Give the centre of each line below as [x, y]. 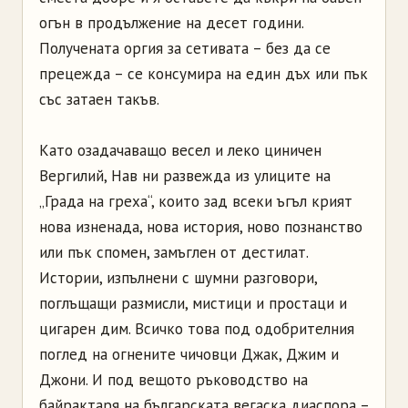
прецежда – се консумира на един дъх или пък [204, 73]
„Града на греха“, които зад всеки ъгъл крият [196, 201]
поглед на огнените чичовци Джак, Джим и [189, 354]
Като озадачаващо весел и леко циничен [180, 150]
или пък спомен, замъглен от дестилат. [173, 252]
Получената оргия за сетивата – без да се [185, 48]
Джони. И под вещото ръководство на [173, 379]
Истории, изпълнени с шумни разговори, [178, 277]
